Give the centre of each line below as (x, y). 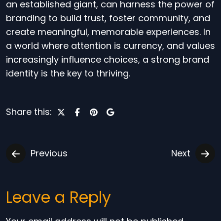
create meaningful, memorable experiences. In (108, 32)
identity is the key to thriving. (68, 73)
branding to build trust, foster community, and (108, 18)
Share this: (29, 112)
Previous (49, 153)
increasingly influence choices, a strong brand (108, 59)
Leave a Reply (58, 197)
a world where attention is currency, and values (110, 46)
